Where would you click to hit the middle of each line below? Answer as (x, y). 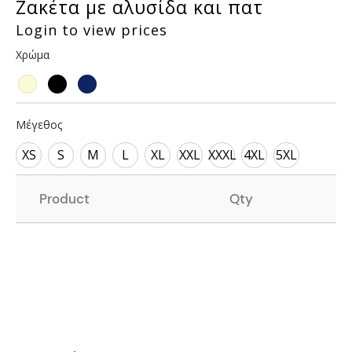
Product (64, 198)
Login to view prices (92, 29)
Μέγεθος (39, 124)
